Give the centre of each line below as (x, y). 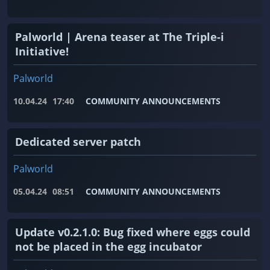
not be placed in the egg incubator (108, 247)
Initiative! (42, 52)
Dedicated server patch (78, 142)
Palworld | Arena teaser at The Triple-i (120, 37)
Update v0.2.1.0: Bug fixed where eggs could (133, 232)
